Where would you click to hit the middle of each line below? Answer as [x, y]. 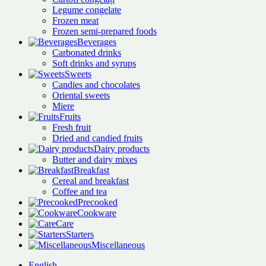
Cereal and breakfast [91, 181]
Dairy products [122, 149]
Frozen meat [75, 20]
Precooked [98, 202]
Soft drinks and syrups [94, 63]
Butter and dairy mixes [95, 159]
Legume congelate [87, 10]
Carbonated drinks [87, 53]
